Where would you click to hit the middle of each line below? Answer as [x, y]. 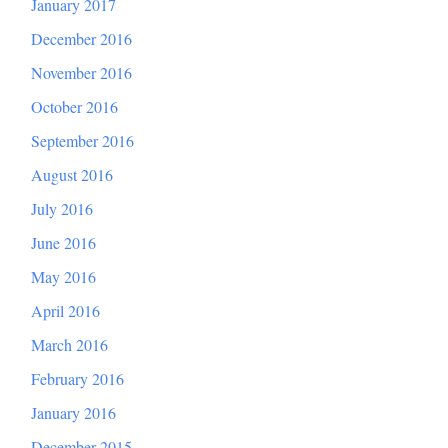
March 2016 [69, 345]
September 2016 [82, 141]
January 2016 [73, 413]
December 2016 [81, 39]
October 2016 [74, 107]
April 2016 [65, 311]
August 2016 [72, 175]
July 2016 [62, 209]
